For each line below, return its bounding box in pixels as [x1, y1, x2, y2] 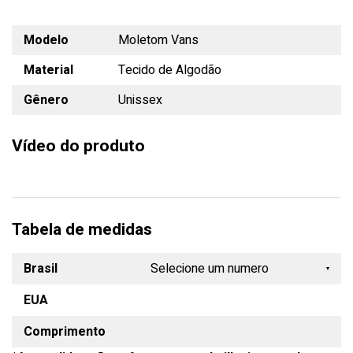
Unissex [118, 90, 162, 110]
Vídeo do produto [12, 133, 145, 158]
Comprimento [24, 321, 106, 341]
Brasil [24, 258, 58, 278]
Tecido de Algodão [118, 60, 221, 80]
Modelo [24, 30, 69, 50]
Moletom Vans [118, 30, 199, 50]
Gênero [24, 90, 69, 110]
